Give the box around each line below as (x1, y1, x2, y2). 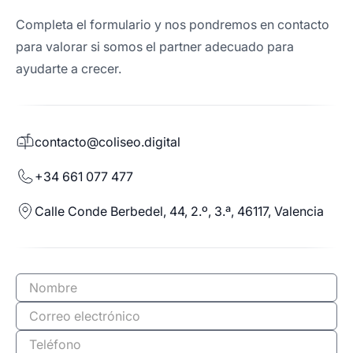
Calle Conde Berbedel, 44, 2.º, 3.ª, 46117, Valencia (35, 203, 324, 219)
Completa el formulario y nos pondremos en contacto (16, 17, 329, 32)
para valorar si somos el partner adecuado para (16, 39, 294, 54)
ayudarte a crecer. (16, 61, 121, 76)
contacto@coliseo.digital (35, 134, 180, 150)
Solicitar (15, 273, 63, 291)
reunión (15, 292, 62, 310)
